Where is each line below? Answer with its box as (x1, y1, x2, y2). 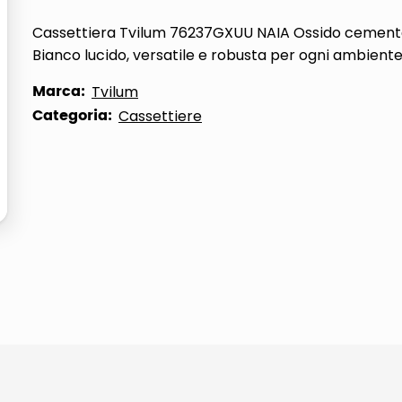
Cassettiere (118, 106, 202, 127)
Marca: (32, 80, 85, 103)
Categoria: (32, 104, 112, 127)
